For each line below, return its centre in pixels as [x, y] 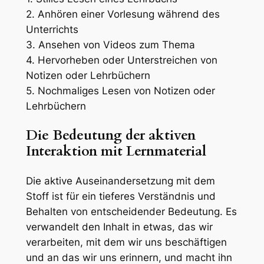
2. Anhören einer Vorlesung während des [123, 14]
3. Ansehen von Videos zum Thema [110, 45]
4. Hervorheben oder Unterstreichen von [121, 60]
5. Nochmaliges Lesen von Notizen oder [120, 91]
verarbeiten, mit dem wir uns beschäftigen [126, 242]
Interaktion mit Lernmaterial [116, 151]
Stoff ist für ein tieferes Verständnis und [121, 196]
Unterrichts [52, 30]
